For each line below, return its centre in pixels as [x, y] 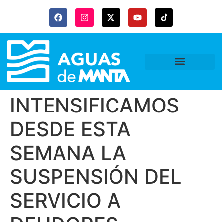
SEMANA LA [68, 153]
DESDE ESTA [70, 129]
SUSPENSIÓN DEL [96, 177]
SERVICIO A [65, 201]
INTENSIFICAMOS [95, 106]
